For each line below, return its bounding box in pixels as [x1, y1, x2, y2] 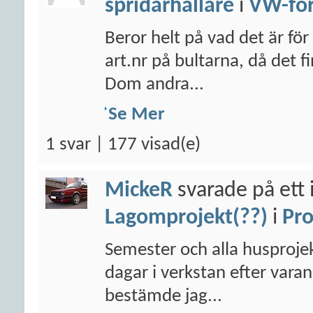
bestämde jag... [105, 287, 222, 306]
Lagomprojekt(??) [105, 207, 268, 229]
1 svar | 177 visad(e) [45, 136, 201, 154]
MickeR [105, 180, 173, 202]
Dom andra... [105, 75, 204, 94]
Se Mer [108, 105, 165, 124]
